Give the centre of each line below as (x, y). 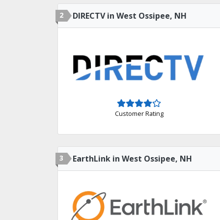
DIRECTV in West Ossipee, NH (130, 16)
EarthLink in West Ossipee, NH (132, 159)
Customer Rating (139, 113)
